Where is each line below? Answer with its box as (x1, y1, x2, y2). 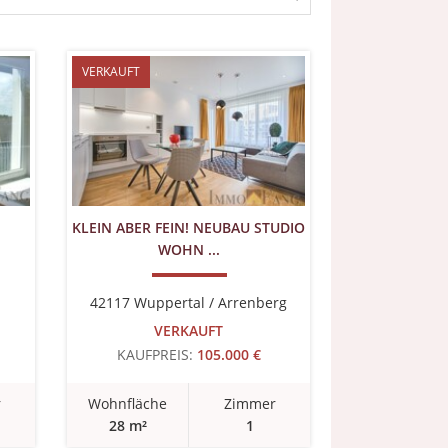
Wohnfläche (88, 394, 167, 413)
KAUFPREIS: (116, 345, 193, 364)
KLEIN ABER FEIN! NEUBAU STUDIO (72, 218, 305, 237)
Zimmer (223, 394, 276, 413)
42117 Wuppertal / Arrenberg (90, 293, 287, 312)
